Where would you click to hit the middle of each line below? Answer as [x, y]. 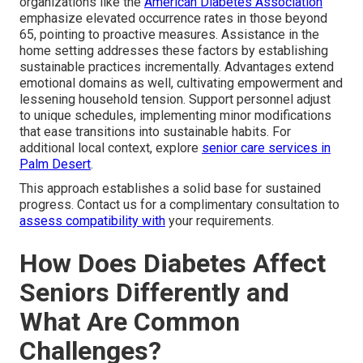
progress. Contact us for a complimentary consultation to [179, 205]
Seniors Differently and [154, 293]
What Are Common [130, 322]
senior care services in [266, 148]
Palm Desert [55, 164]
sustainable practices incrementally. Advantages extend [177, 67]
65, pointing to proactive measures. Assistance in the [169, 35]
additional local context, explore [111, 148]
